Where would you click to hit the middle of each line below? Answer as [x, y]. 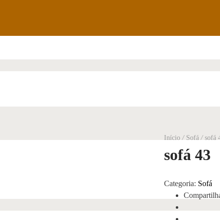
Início [172, 138]
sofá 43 [187, 155]
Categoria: [181, 183]
